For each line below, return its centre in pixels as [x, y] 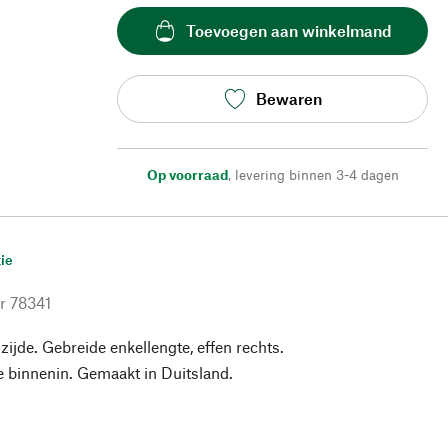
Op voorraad [187, 174]
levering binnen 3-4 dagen [316, 174]
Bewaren [288, 99]
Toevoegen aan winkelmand [288, 31]
